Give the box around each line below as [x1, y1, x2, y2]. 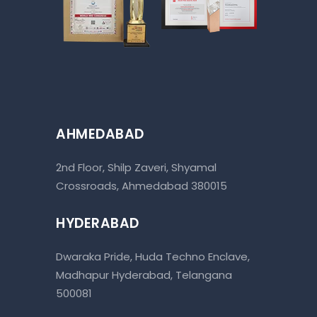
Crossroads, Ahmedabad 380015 [56, 178, 227, 194]
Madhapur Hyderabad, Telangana [56, 267, 232, 283]
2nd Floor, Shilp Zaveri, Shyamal [56, 160, 217, 175]
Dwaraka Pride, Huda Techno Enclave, [56, 249, 250, 265]
